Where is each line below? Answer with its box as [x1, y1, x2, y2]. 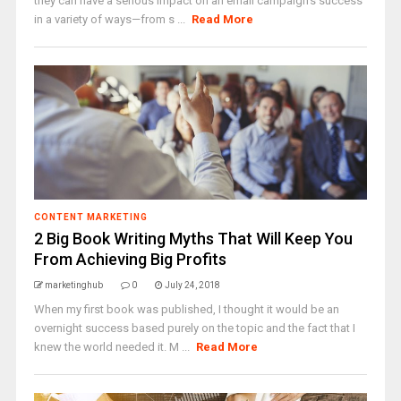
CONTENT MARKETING [33, 212, 148, 222]
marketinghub [44, 280, 103, 290]
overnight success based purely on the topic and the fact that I [33, 321, 355, 335]
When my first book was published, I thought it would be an [33, 303, 339, 316]
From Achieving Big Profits [33, 250, 226, 269]
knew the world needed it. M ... [33, 340, 192, 354]
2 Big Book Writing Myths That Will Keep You [33, 229, 353, 248]
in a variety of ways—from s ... [33, 13, 188, 26]
